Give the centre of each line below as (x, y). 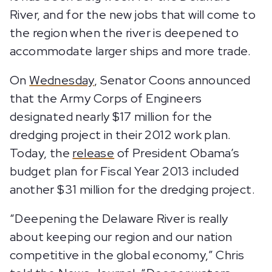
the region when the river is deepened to (124, 33)
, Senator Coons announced (172, 80)
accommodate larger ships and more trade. (130, 51)
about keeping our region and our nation (121, 237)
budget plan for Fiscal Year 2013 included (124, 171)
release (93, 153)
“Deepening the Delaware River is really (119, 219)
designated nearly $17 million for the (111, 117)
